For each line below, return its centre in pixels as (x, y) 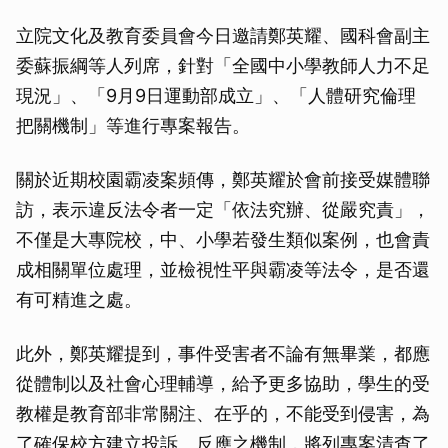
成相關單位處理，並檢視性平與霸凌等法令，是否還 (223, 269)
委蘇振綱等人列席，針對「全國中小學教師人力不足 (223, 65)
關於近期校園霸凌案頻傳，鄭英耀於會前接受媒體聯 (223, 179)
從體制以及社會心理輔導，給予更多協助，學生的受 (223, 383)
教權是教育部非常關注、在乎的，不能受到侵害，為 (223, 413)
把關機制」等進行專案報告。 (133, 125)
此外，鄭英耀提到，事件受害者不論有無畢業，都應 (223, 353)
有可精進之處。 (79, 299)
